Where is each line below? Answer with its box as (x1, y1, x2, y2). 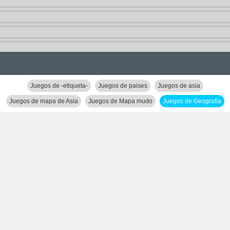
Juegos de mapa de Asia (9, 98, 78, 105)
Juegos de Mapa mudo (88, 98, 152, 105)
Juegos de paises (98, 82, 147, 89)
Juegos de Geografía (162, 98, 221, 105)
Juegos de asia (157, 82, 200, 89)
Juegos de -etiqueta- (30, 82, 88, 89)
